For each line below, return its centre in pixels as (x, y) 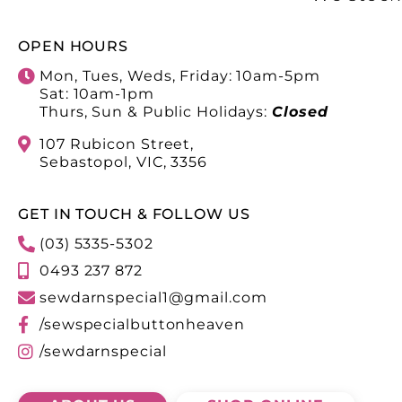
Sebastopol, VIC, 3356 (123, 162)
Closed (300, 112)
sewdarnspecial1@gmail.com (153, 298)
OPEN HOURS (73, 47)
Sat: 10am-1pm (97, 94)
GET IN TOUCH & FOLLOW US (134, 214)
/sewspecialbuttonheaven (142, 325)
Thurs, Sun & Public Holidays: (156, 112)
